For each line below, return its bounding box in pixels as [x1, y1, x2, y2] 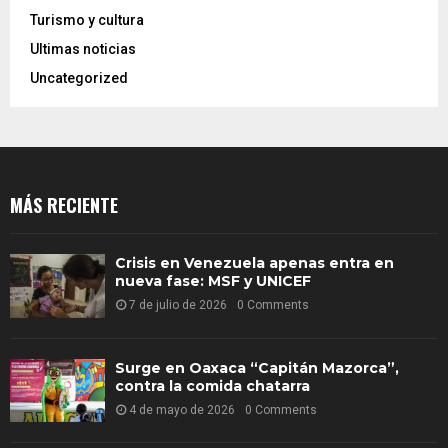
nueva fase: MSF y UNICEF [115, 272, 311, 291]
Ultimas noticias [30, 41, 136, 58]
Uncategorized [30, 70, 128, 87]
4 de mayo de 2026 [129, 402, 235, 417]
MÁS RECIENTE [10, 192, 118, 219]
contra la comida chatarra [115, 376, 310, 395]
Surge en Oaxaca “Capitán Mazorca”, [115, 358, 399, 377]
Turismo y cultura [30, 12, 144, 29]
